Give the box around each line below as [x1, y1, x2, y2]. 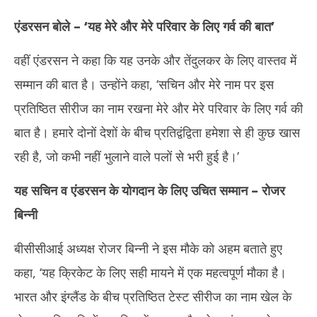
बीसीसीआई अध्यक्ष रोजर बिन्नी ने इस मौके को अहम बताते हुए [14, 240, 282, 257]
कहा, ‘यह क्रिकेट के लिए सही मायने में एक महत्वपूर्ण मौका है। [14, 264, 287, 281]
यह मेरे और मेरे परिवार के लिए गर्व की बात [88, 18, 271, 35]
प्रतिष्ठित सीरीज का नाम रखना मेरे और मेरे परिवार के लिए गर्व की [14, 100, 303, 117]
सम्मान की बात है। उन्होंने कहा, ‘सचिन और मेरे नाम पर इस [14, 76, 274, 93]
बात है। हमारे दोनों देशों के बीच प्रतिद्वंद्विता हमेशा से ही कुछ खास [14, 124, 300, 141]
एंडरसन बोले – [14, 18, 84, 35]
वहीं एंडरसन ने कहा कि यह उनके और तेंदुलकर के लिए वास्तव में [14, 52, 296, 69]
